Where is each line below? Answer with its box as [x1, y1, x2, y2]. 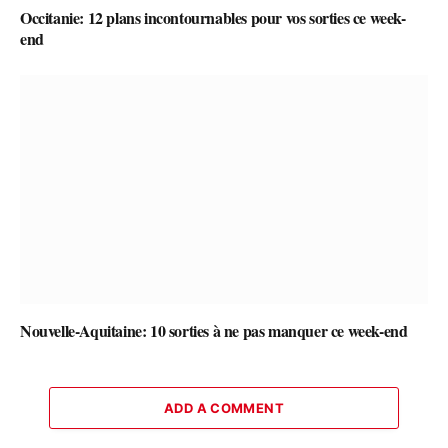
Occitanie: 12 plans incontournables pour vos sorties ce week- [20, 5, 406, 29]
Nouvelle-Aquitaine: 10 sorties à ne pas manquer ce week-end [20, 319, 408, 343]
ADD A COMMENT [163, 400, 285, 417]
